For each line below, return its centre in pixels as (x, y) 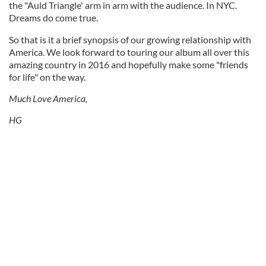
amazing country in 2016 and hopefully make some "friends (129, 64)
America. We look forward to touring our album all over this (129, 52)
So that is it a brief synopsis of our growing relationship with (130, 39)
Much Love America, (48, 98)
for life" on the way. (47, 77)
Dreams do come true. (53, 18)
